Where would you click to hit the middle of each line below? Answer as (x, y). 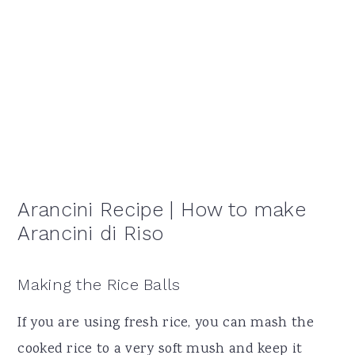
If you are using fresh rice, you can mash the (166, 323)
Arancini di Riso (91, 233)
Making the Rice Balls (99, 284)
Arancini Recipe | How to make (162, 209)
